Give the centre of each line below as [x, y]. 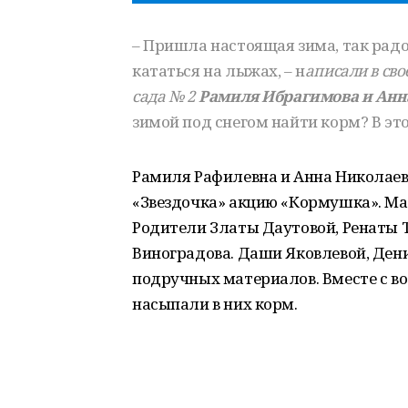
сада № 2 [166, 96]
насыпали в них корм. [215, 304]
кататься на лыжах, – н [219, 71]
